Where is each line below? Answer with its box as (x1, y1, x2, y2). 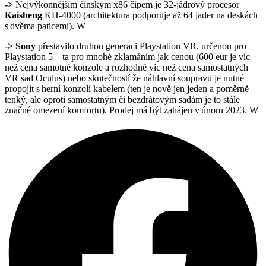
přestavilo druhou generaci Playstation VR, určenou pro (36, 40, 246, 51)
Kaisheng (5, 9, 42, 20)
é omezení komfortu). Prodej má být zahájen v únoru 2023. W (27, 104, 258, 115)
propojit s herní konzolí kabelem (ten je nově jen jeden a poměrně (5, 83, 249, 94)
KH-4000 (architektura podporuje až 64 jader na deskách (42, 9, 258, 20)
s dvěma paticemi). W (5, 20, 85, 31)
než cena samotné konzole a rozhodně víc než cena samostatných (5, 62, 248, 72)
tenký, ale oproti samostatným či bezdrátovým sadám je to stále (5, 94, 240, 104)
